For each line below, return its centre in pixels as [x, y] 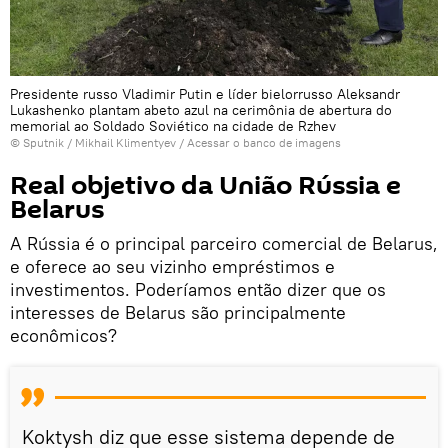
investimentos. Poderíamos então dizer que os [198, 290]
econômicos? [63, 336]
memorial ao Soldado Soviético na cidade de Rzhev [173, 126]
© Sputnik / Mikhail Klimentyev [93, 143]
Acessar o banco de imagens [264, 143]
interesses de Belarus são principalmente [178, 313]
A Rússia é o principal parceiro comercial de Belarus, [224, 244]
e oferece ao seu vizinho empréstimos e [172, 267]
